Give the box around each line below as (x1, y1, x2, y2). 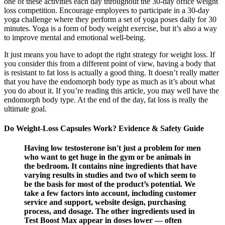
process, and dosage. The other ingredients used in (24, 207, 195, 216)
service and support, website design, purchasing (24, 198, 186, 207)
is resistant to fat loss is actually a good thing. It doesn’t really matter (4, 68, 219, 77)
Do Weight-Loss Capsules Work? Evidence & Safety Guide (4, 124, 204, 133)
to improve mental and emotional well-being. (4, 33, 146, 42)
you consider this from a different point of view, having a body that (4, 59, 215, 68)
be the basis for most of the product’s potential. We (24, 180, 195, 189)
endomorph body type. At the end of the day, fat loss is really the (4, 95, 208, 104)
